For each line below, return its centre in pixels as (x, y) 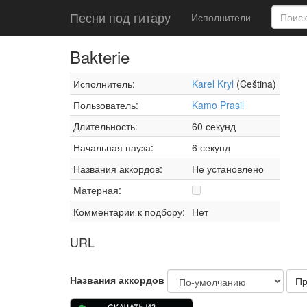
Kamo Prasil (218, 105)
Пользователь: (106, 105)
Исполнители (221, 17)
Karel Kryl (213, 84)
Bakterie (100, 57)
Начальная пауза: (113, 147)
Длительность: (106, 126)
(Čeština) (255, 84)
